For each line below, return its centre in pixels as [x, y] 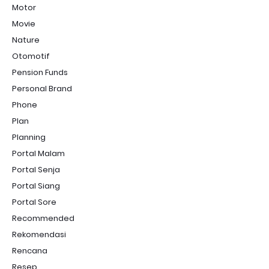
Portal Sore [34, 202]
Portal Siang [36, 186]
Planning [29, 137]
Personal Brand [42, 89]
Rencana [30, 251]
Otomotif [31, 56]
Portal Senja [36, 170]
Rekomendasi [39, 234]
